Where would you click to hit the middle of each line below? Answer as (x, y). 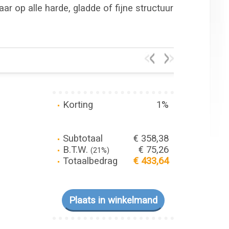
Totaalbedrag (89, 161)
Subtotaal (81, 139)
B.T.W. (75, 150)
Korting (76, 105)
